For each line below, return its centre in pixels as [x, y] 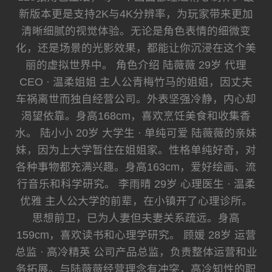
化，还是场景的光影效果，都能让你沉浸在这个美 [136, 48]
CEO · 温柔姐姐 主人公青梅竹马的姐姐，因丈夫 [136, 82]
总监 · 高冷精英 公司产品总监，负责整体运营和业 [136, 252]
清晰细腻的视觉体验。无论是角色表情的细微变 [136, 31]
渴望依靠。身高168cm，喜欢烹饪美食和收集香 [136, 116]
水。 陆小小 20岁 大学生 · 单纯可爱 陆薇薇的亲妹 [136, 133]
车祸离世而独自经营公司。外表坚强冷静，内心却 [136, 99]
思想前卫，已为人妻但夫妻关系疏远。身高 [136, 218]
